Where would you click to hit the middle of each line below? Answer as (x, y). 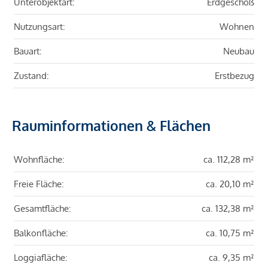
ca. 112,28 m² (229, 160)
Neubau (239, 51)
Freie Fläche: (39, 184)
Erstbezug (234, 76)
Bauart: (28, 51)
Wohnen (237, 27)
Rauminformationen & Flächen (111, 126)
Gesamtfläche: (42, 209)
